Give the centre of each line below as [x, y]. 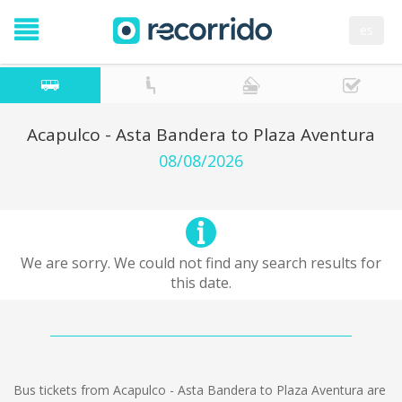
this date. [201, 283]
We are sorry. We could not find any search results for [201, 263]
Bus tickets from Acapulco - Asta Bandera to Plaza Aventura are [200, 390]
